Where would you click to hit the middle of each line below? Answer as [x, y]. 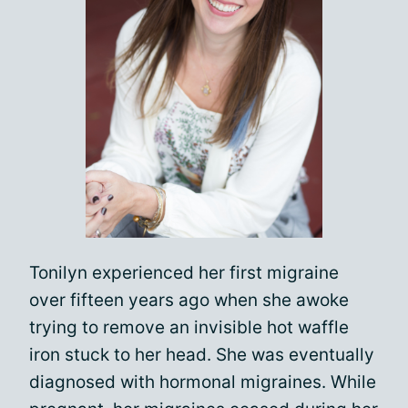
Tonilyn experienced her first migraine [184, 273]
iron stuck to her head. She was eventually [202, 355]
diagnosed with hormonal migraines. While [203, 382]
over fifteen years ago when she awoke [189, 300]
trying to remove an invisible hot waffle [189, 327]
